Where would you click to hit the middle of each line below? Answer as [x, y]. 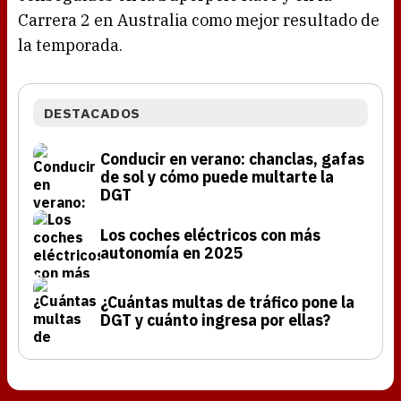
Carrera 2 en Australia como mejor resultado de [199, 21]
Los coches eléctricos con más [210, 235]
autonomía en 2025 [172, 252]
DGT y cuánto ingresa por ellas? [215, 320]
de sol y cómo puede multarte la [217, 176]
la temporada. [70, 46]
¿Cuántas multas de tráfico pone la [227, 302]
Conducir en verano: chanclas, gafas [232, 158]
